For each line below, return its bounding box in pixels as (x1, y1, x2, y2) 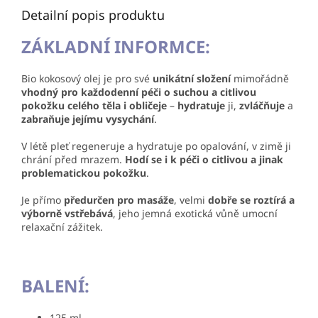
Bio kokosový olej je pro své (21, 72, 153, 86)
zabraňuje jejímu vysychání (21, 112, 154, 126)
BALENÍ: (21, 274, 89, 298)
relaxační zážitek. (21, 220, 103, 234)
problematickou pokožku (21, 166, 146, 180)
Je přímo (21, 193, 64, 207)
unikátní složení (153, 72, 231, 86)
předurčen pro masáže (64, 193, 174, 207)
